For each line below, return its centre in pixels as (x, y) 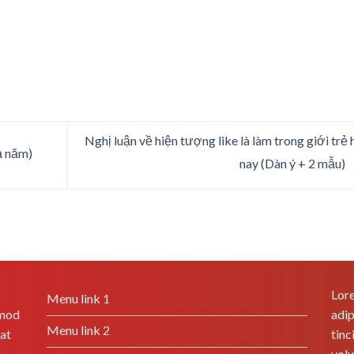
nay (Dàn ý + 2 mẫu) (293, 163)
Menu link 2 (78, 330)
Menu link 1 (78, 298)
